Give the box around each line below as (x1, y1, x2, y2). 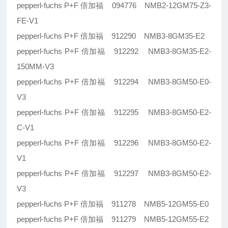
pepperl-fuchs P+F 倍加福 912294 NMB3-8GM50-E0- (17, 77, 211, 87)
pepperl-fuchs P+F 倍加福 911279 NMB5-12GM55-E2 (17, 215, 209, 224)
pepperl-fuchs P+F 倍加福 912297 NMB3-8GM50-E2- (17, 169, 211, 178)
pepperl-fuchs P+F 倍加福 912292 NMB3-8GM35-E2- (17, 47, 211, 56)
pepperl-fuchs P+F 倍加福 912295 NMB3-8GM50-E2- (17, 108, 211, 117)
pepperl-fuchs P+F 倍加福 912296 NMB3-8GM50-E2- (17, 138, 211, 148)
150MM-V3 (17, 62, 54, 71)
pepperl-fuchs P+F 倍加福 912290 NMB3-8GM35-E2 (17, 32, 205, 41)
